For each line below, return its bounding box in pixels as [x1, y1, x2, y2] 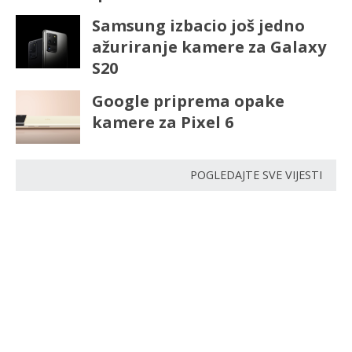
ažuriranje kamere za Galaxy [91, 36, 326, 58]
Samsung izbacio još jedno [91, 15, 305, 37]
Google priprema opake [91, 90, 284, 112]
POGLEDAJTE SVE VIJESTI [190, 167, 322, 183]
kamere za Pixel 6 [91, 112, 233, 134]
